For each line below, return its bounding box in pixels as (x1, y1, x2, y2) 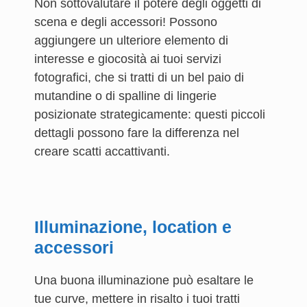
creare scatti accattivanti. (34, 145, 170, 158)
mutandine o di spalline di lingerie (34, 89, 217, 103)
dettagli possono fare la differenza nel (34, 126, 239, 140)
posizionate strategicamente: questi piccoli (34, 108, 265, 121)
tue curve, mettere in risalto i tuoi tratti (34, 292, 240, 306)
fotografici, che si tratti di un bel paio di (34, 71, 244, 84)
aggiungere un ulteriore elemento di (34, 34, 228, 47)
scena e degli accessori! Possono (34, 15, 217, 29)
